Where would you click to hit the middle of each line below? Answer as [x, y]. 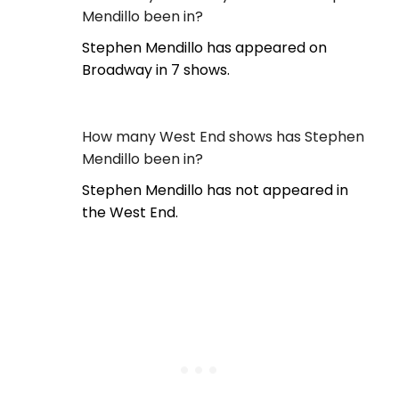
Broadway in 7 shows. [156, 70]
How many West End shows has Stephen [223, 137]
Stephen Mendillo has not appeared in [215, 191]
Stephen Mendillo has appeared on [204, 48]
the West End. [130, 213]
